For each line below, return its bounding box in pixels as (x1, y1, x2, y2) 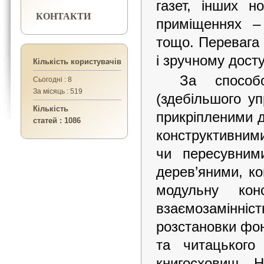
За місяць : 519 (33, 87, 82, 95)
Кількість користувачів (33, 57, 121, 66)
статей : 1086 (33, 116, 81, 125)
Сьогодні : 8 (33, 75, 72, 84)
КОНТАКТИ (36, 9, 91, 22)
